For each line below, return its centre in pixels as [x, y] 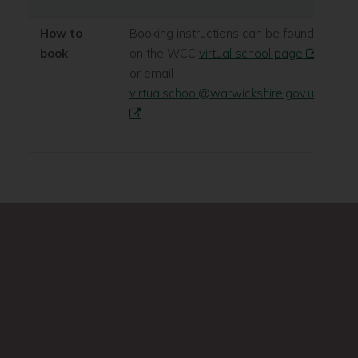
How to [61, 34]
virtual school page [251, 54]
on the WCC [164, 54]
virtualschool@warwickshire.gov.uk [224, 93]
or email [151, 74]
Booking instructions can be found [221, 34]
